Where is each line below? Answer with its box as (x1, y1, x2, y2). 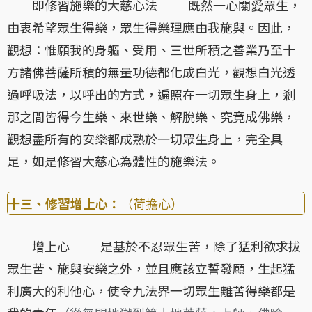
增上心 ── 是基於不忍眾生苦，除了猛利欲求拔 (7, 237, 301, 256)
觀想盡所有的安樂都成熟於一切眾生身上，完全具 (7, 130, 283, 148)
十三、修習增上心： (8, 194, 120, 213)
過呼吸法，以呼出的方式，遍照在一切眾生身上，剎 (7, 85, 295, 104)
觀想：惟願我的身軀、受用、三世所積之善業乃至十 (7, 40, 295, 59)
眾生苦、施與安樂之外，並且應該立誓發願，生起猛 (7, 259, 295, 278)
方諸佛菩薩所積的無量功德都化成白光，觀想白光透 (7, 63, 295, 81)
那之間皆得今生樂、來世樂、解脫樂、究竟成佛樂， (7, 107, 295, 126)
